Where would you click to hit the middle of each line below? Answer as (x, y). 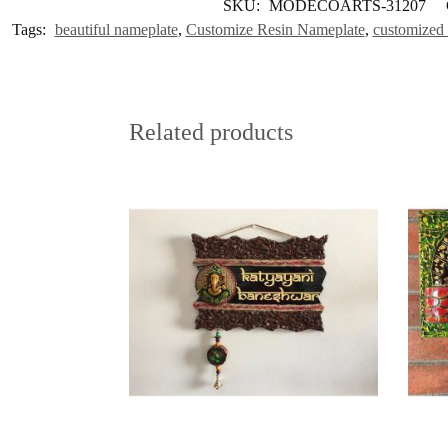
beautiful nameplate (116, 30)
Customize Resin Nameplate (275, 30)
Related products (210, 132)
